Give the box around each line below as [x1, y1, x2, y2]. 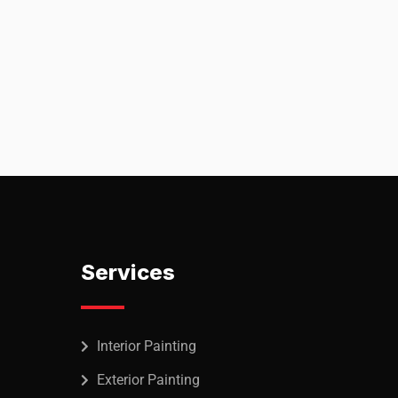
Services [81, 259, 175, 285]
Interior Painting [97, 338, 196, 354]
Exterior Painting [97, 371, 200, 388]
